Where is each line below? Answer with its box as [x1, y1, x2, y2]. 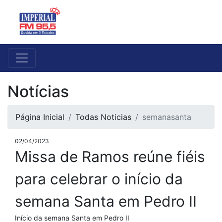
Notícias [7, 82, 69, 102]
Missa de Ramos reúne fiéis [15, 148, 205, 166]
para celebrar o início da [15, 170, 183, 188]
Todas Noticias [75, 112, 131, 122]
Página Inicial [15, 112, 64, 122]
